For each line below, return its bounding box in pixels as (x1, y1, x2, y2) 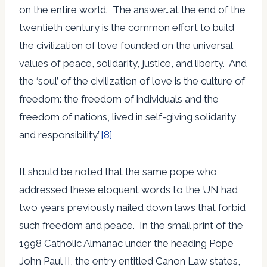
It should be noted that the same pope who (19, 165, 217, 178)
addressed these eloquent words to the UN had (19, 183, 238, 195)
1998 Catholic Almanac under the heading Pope (19, 237, 234, 249)
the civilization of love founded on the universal (19, 39, 232, 51)
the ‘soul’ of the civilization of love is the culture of (19, 74, 245, 87)
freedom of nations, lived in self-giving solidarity (19, 110, 236, 123)
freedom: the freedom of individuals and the (19, 92, 219, 105)
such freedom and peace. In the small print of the (19, 219, 243, 231)
